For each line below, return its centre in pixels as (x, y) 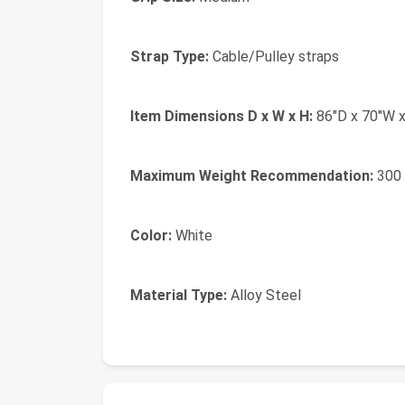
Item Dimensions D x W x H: (221, 116)
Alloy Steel (264, 295)
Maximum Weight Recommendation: (252, 176)
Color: (151, 235)
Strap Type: (170, 57)
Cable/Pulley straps (274, 57)
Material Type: (179, 295)
